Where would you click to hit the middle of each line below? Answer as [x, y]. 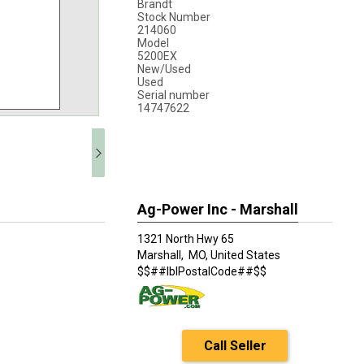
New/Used [164, 69]
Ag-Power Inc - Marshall [218, 209]
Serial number [173, 95]
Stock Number [174, 17]
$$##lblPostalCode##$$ [202, 271]
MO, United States [234, 255]
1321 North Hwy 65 [186, 239]
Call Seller [235, 346]
